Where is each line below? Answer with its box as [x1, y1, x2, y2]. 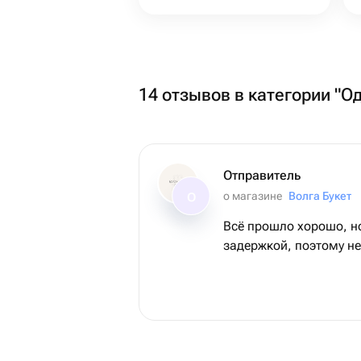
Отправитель [223, 168, 301, 183]
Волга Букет [288, 189, 351, 202]
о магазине [223, 189, 282, 202]
